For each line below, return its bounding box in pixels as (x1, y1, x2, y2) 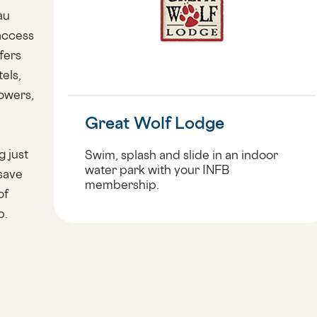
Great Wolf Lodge (84, 113, 224, 134)
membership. (84, 177, 159, 192)
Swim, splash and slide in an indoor (84, 147, 278, 163)
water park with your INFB (84, 162, 229, 178)
